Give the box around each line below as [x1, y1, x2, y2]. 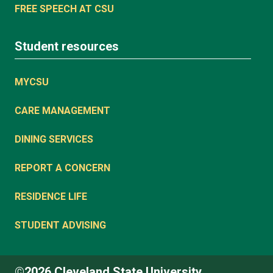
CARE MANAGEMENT [15, 104, 110, 116]
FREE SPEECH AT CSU [15, 2, 114, 15]
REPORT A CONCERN [15, 161, 110, 174]
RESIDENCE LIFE [15, 190, 87, 202]
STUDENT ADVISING [15, 219, 106, 231]
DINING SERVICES [15, 133, 93, 145]
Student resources [15, 38, 119, 54]
